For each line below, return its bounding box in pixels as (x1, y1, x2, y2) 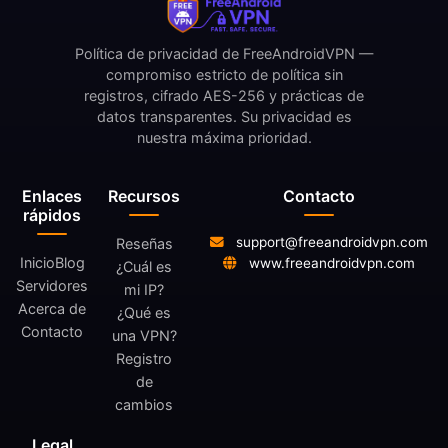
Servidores (16, 277, 88, 294)
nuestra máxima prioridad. (136, 129, 312, 146)
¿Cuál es (116, 258, 172, 275)
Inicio (19, 254, 55, 271)
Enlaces (22, 186, 82, 206)
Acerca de (18, 300, 86, 317)
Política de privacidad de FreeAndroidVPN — (75, 45, 373, 62)
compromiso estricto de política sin (105, 66, 343, 83)
